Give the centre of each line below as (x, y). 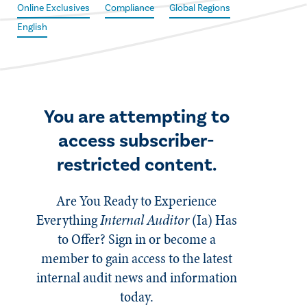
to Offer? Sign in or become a (136, 239)
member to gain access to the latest (136, 258)
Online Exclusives (53, 8)
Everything (68, 220)
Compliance (130, 8)
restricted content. (136, 165)
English (32, 27)
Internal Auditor (144, 220)
